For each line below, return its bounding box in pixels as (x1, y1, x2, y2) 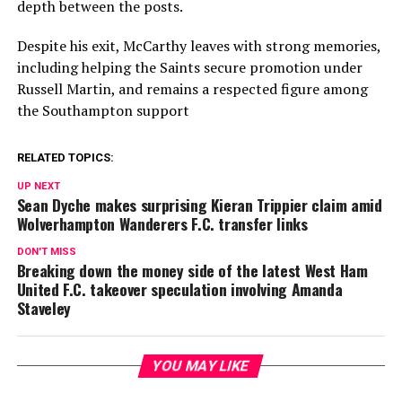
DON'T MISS (16, 246, 76, 258)
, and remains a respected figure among (110, 79, 368, 100)
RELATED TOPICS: (16, 151, 114, 165)
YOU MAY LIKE (151, 357, 252, 375)
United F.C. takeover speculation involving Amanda (16, 277, 343, 301)
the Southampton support (16, 100, 189, 121)
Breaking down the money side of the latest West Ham (16, 258, 368, 283)
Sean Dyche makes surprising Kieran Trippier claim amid (16, 193, 382, 217)
